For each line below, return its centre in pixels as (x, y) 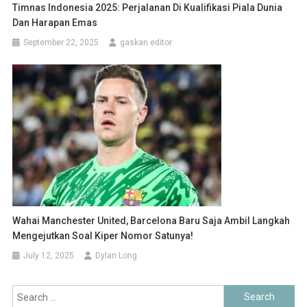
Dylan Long (116, 255)
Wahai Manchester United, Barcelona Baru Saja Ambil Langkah (151, 220)
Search (239, 292)
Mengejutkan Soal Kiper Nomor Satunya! (103, 235)
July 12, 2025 (49, 255)
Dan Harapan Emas (55, 22)
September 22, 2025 (61, 42)
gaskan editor (146, 42)
